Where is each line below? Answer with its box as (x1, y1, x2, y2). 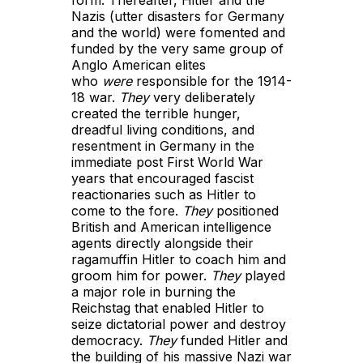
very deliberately (149, 89, 255, 106)
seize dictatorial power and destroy (71, 316, 286, 333)
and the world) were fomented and (71, 24, 285, 41)
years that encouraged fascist (71, 170, 254, 187)
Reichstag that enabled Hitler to (71, 300, 264, 317)
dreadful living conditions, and (71, 122, 254, 139)
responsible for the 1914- (132, 73, 292, 90)
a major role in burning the (71, 284, 236, 301)
